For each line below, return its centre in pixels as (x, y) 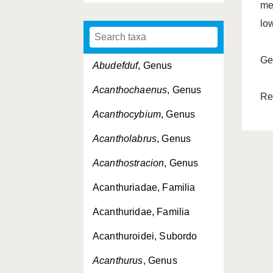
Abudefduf (115, 66)
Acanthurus (118, 261)
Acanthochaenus (130, 90)
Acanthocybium (127, 114)
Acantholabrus (125, 139)
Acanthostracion (129, 163)
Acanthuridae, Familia (141, 212)
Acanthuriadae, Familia (144, 187)
